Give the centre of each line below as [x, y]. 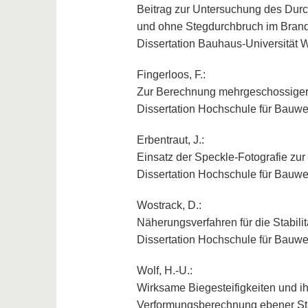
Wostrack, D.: [169, 206]
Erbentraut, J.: [170, 140]
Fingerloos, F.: [171, 75]
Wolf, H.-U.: [164, 271]
